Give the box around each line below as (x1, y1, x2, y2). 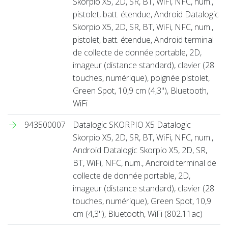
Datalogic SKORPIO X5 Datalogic (73, 119, 191, 130)
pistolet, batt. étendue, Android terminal (73, 34, 214, 45)
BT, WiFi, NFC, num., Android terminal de (73, 157, 216, 168)
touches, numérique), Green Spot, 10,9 (73, 195, 211, 207)
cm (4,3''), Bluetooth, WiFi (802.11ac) (73, 208, 203, 219)
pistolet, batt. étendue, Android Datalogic (73, 8, 219, 20)
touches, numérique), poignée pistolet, (73, 72, 210, 83)
